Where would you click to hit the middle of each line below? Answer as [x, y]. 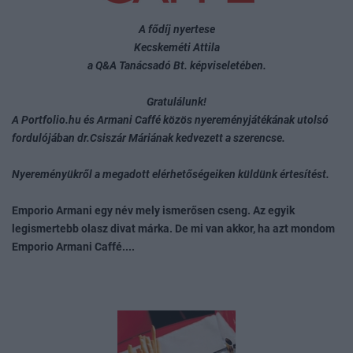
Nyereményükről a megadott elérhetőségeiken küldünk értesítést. [171, 175]
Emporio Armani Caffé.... [73, 247]
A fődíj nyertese [176, 30]
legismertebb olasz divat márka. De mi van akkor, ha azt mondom [173, 229]
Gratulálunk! [176, 102]
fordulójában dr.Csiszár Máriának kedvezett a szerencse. [149, 139]
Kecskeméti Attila [176, 48]
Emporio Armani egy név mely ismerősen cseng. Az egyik [153, 211]
